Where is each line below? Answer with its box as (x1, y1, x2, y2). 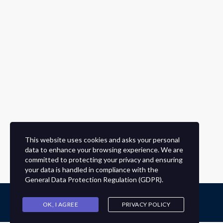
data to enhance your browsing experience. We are (25, 145, 183, 154)
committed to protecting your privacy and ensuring (25, 155, 183, 164)
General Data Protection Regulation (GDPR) (25, 175, 162, 184)
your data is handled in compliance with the (25, 165, 158, 174)
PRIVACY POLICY (122, 201, 170, 208)
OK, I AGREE (42, 201, 79, 208)
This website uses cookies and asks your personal (25, 135, 180, 144)
